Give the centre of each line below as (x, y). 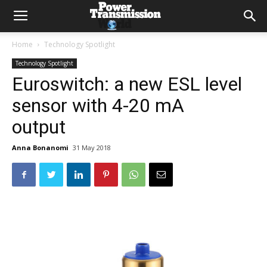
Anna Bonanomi (40, 148)
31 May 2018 (92, 148)
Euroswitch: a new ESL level (127, 84)
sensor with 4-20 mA (98, 105)
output (101, 127)
